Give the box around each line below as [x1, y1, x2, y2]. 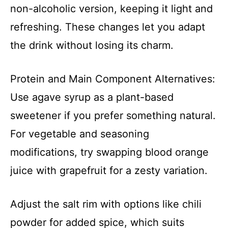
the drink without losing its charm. [10, 39, 174, 52]
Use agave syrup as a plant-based [10, 91, 174, 104]
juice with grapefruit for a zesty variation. [10, 164, 208, 177]
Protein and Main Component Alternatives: [10, 73, 215, 85]
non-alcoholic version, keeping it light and [10, 3, 213, 15]
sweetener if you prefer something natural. [10, 109, 216, 122]
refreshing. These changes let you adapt [10, 21, 205, 34]
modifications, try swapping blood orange [10, 146, 209, 159]
